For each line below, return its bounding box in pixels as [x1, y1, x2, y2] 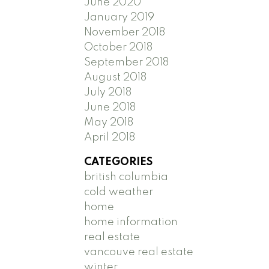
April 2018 [84, 131, 136, 143]
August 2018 [84, 71, 147, 83]
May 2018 [84, 116, 134, 128]
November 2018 [84, 26, 166, 38]
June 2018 [84, 101, 136, 113]
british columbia [84, 171, 169, 183]
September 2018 [84, 56, 169, 68]
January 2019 [84, 11, 155, 23]
